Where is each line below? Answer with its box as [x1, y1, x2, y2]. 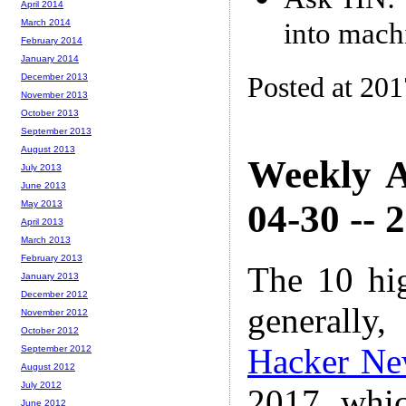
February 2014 [21, 35, 82, 46]
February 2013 [21, 253, 82, 264]
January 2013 [21, 271, 79, 282]
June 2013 [21, 180, 66, 191]
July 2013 [21, 162, 62, 173]
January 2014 [21, 53, 79, 64]
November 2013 [21, 90, 88, 101]
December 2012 [21, 289, 88, 300]
